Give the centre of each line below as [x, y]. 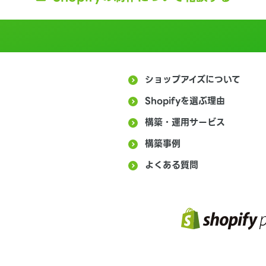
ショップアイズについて [193, 79]
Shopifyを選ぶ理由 [185, 101]
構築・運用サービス [185, 122]
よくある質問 [172, 165]
